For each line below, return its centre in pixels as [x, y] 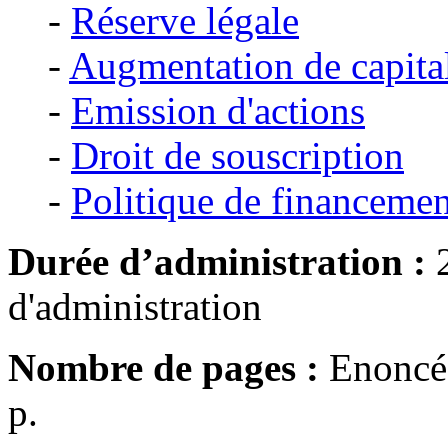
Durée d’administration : [217, 262]
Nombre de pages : [163, 368]
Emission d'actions [218, 111]
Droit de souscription [237, 156]
